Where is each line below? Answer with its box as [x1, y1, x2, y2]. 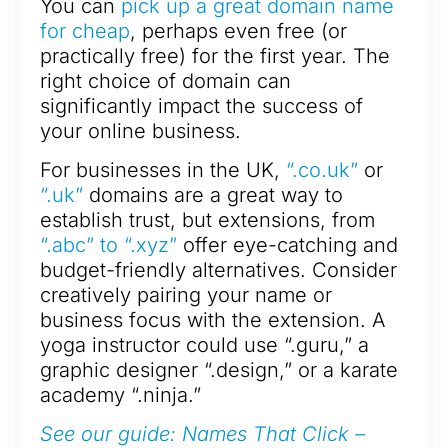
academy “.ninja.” [40, 382, 201, 407]
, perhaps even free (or [130, 18, 347, 43]
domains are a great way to [83, 182, 343, 207]
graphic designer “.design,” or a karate [40, 357, 398, 382]
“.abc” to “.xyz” [40, 232, 177, 257]
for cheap [40, 18, 130, 43]
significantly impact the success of [40, 93, 363, 118]
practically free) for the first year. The [40, 43, 390, 68]
